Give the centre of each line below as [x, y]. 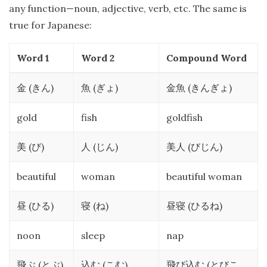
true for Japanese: [50, 25]
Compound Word [207, 58]
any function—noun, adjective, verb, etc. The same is [128, 9]
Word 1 [33, 58]
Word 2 [98, 58]
